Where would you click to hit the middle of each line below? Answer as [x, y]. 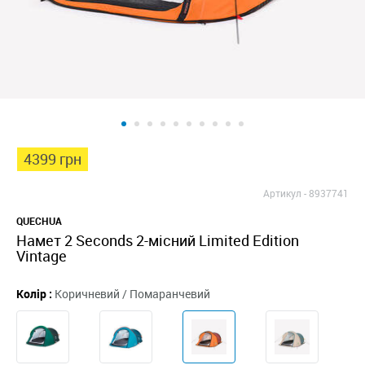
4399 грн [53, 159]
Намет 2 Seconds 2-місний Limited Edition [22, 240]
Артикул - [285, 193]
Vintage [42, 256]
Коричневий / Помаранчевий [132, 294]
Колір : [34, 294]
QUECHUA [39, 221]
